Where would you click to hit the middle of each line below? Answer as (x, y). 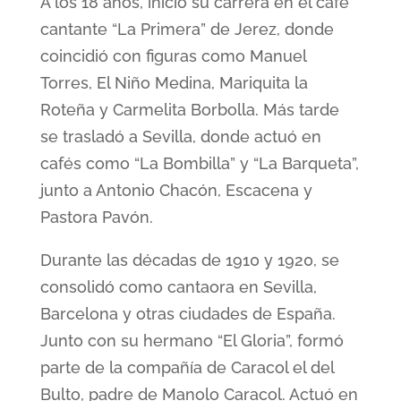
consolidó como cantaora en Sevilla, (178, 287)
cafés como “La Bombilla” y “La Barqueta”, (199, 163)
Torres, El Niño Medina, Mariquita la (174, 83)
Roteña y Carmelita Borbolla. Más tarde (189, 110)
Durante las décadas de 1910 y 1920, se (189, 260)
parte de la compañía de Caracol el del (187, 367)
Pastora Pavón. (96, 217)
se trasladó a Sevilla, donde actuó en (180, 137)
